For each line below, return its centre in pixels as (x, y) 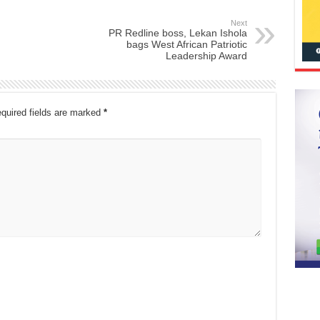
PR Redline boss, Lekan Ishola (177, 32)
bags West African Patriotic (186, 44)
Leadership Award (206, 55)
